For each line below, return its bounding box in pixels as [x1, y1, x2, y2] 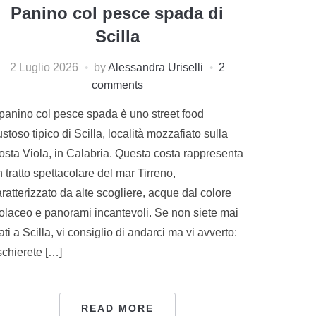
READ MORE [80, 302, 154, 314]
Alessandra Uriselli [107, 61, 203, 73]
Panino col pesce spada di [11, 3, 224, 23]
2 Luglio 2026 [9, 61, 78, 73]
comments [91, 78, 143, 91]
